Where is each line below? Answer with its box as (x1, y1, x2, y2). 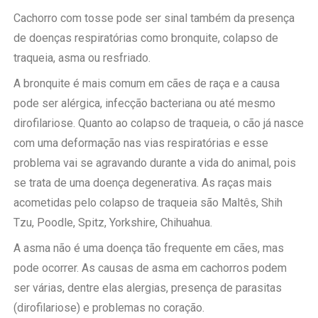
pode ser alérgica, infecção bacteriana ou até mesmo (13, 96, 276, 110)
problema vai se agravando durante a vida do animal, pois (13, 155, 297, 170)
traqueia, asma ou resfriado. (13, 50, 151, 65)
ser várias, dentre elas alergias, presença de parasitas (13, 280, 283, 295)
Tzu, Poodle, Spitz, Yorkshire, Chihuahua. (13, 215, 213, 229)
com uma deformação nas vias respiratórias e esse (13, 136, 269, 150)
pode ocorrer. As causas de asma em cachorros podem (13, 261, 287, 275)
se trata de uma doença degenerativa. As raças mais (13, 175, 273, 190)
